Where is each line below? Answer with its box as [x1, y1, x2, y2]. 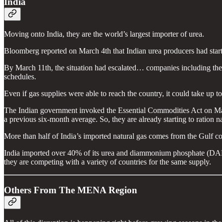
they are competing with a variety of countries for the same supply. [4, 158, 211, 166]
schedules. [4, 72, 36, 81]
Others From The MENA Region [4, 185, 137, 195]
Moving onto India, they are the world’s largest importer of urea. [4, 30, 204, 39]
